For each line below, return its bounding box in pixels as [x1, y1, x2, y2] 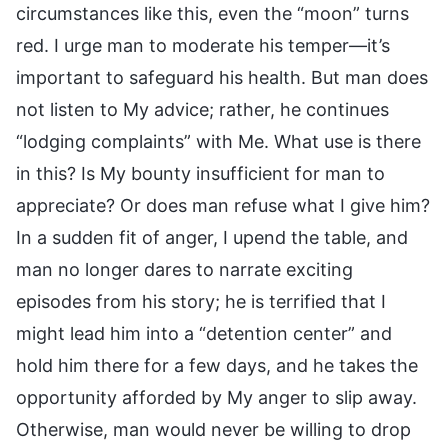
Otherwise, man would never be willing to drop [16, 418, 411, 440]
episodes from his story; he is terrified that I [16, 290, 386, 312]
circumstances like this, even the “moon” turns [16, 2, 409, 24]
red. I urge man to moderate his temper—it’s [16, 34, 390, 56]
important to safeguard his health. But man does [16, 66, 428, 88]
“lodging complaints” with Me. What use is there [16, 130, 421, 152]
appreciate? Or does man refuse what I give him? [16, 194, 430, 216]
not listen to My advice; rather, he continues [16, 98, 389, 120]
